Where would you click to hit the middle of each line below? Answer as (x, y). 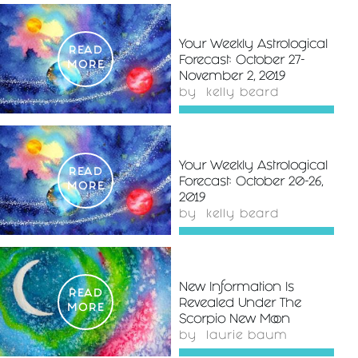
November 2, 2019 (232, 78)
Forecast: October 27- (242, 62)
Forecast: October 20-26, (251, 183)
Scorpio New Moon (235, 320)
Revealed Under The (240, 304)
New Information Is (237, 288)
